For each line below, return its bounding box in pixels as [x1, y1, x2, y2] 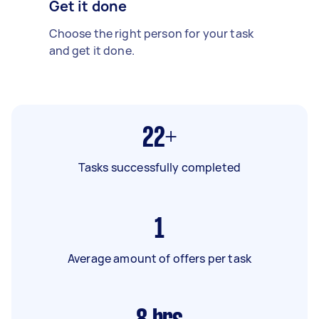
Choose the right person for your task [48, 25, 254, 41]
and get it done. [48, 42, 135, 58]
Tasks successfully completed [78, 159, 241, 175]
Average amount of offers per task [68, 250, 251, 266]
